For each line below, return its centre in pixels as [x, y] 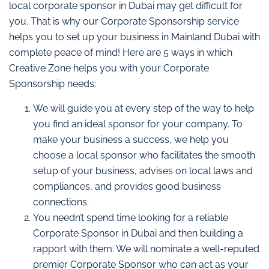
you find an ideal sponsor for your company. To [138, 124]
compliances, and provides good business [127, 186]
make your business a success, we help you [131, 139]
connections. [61, 202]
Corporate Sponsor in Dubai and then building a [138, 233]
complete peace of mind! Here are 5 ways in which [121, 53]
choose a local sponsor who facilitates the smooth [144, 155]
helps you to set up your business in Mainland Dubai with [134, 37]
